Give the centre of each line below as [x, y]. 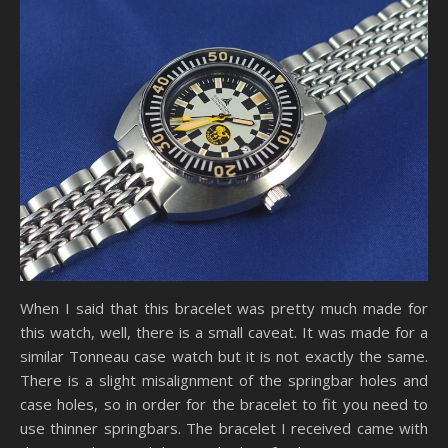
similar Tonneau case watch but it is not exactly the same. [224, 355]
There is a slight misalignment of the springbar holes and [224, 379]
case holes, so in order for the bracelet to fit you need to [224, 403]
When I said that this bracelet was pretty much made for [224, 307]
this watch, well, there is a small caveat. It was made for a [224, 331]
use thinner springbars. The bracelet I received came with [224, 427]
